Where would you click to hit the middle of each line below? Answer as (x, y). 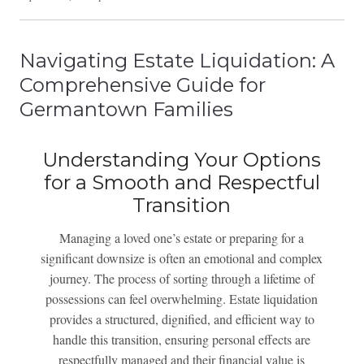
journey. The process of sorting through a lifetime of (182, 278)
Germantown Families (126, 109)
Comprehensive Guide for (142, 84)
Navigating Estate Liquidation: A (177, 60)
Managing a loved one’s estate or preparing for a (182, 237)
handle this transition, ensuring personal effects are (182, 339)
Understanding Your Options (182, 159)
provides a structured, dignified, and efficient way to (182, 318)
